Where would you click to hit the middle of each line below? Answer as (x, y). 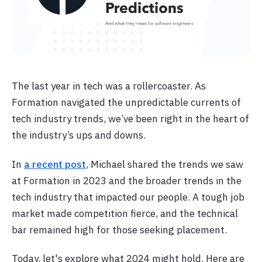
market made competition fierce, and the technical (125, 213)
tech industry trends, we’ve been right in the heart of (130, 119)
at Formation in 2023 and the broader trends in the (127, 180)
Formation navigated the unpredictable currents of (126, 103)
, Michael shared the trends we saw (165, 164)
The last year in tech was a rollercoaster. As (109, 86)
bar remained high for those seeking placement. (119, 230)
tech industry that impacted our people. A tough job (128, 197)
